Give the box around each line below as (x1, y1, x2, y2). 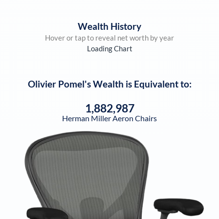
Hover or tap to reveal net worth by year (45, 33, 174, 43)
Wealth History (78, 21, 141, 32)
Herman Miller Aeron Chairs (62, 113, 157, 123)
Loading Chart (87, 44, 132, 53)
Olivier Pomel (27, 78, 85, 89)
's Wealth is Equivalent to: (84, 78, 192, 89)
